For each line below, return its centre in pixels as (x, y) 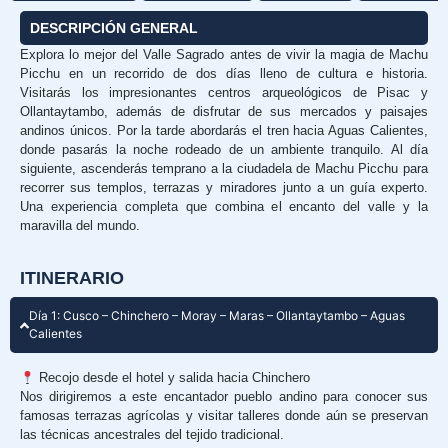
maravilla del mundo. (80, 225)
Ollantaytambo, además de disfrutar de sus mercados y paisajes (224, 111)
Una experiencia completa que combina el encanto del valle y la (224, 206)
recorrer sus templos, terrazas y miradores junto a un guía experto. (224, 187)
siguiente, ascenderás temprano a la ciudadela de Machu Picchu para (224, 168)
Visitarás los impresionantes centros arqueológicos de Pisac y (224, 92)
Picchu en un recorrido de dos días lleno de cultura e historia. (224, 73)
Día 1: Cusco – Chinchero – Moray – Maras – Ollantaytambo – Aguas (217, 316)
